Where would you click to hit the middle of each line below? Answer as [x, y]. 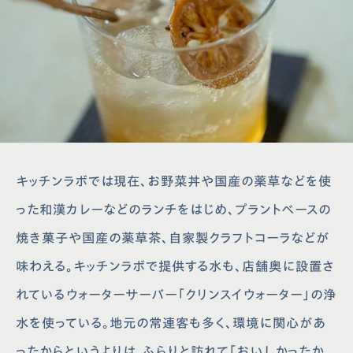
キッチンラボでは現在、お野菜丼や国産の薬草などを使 [174, 181]
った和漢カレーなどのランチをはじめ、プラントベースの [174, 209]
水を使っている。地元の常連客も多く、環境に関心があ [171, 323]
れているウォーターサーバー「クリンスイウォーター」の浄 [176, 294]
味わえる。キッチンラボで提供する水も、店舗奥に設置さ [175, 266]
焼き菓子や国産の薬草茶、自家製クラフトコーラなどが [173, 238]
